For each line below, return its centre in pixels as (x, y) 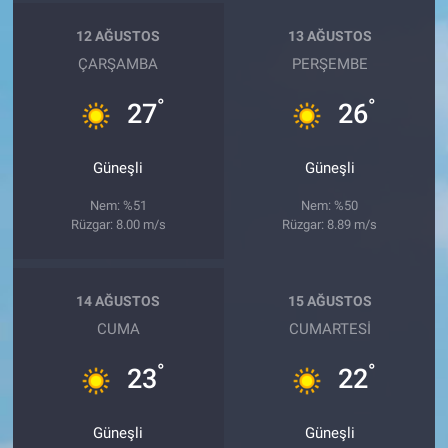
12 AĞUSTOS (118, 36)
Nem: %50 (330, 205)
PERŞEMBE (329, 63)
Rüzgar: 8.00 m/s (118, 224)
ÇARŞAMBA (118, 63)
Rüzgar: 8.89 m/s (330, 224)
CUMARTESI (329, 328)
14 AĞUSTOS (118, 301)
